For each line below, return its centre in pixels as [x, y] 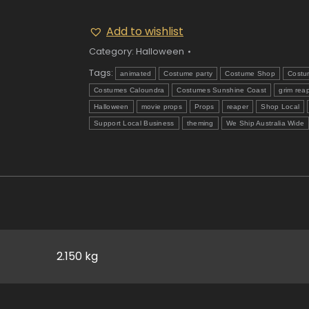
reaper [238, 107]
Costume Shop [250, 73]
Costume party [188, 73]
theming [200, 123]
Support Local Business [134, 123]
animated [136, 73]
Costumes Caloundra [129, 90]
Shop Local [280, 107]
